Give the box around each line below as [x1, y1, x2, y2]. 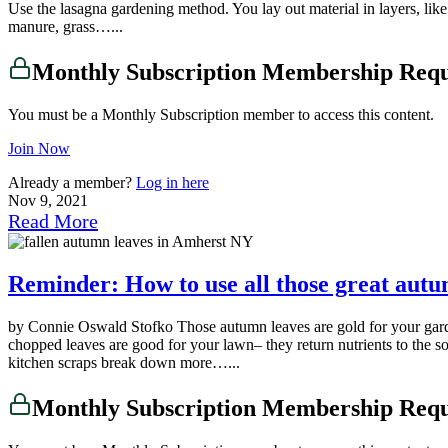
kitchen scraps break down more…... [8, 353, 240, 371]
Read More [8, 210, 98, 232]
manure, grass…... [8, 18, 123, 36]
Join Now [8, 140, 70, 157]
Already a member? [8, 174, 136, 191]
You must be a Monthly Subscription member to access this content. [8, 106, 434, 123]
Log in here [136, 174, 209, 191]
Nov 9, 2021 [8, 192, 88, 209]
